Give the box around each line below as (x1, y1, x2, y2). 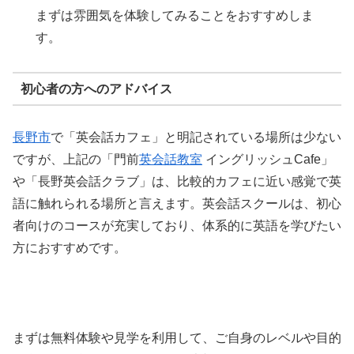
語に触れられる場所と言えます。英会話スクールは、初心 (13, 197, 341, 211)
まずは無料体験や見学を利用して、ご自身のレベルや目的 (13, 330, 341, 345)
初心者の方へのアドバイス (20, 81, 172, 96)
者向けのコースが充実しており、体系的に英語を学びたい (13, 219, 341, 233)
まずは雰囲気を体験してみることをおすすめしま (36, 9, 314, 23)
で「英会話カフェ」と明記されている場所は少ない (51, 130, 341, 145)
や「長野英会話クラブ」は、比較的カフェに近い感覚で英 (13, 175, 341, 189)
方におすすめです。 (13, 241, 126, 255)
